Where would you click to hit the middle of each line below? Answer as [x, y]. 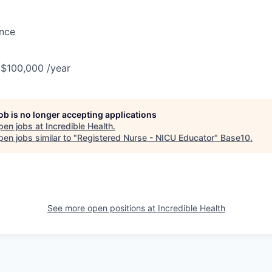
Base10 [235, 138]
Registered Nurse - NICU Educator [146, 138]
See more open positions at [102, 208]
